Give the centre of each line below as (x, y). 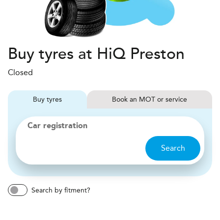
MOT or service (163, 99)
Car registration (57, 126)
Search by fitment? (61, 190)
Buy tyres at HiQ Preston (96, 54)
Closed (20, 72)
